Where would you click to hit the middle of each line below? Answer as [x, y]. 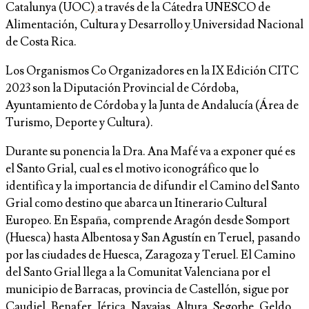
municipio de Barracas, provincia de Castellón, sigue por [147, 290]
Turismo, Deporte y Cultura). [79, 123]
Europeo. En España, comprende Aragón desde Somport [148, 221]
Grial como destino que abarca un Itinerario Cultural [136, 204]
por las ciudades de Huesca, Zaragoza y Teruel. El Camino [150, 256]
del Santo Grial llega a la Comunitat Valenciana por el [138, 273]
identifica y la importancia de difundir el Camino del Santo [152, 187]
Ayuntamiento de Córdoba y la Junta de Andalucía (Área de [152, 106]
